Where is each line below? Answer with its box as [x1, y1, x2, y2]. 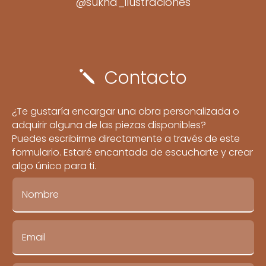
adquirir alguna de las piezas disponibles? [12, 118, 207, 132]
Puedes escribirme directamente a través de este [12, 132, 240, 146]
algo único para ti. [12, 159, 97, 173]
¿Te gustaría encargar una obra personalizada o [12, 104, 240, 119]
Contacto [104, 65, 187, 91]
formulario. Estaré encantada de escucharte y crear [12, 145, 254, 160]
